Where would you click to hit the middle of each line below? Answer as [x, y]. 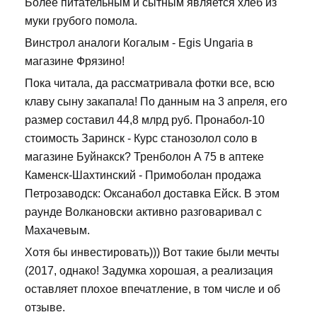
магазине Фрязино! [75, 62]
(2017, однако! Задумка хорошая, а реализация [149, 271]
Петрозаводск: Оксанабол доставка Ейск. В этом [152, 194]
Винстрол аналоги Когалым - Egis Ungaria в [139, 43]
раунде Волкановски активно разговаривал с [143, 212]
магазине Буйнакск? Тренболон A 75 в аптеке [144, 157]
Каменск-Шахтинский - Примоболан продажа [143, 175]
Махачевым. [57, 231]
